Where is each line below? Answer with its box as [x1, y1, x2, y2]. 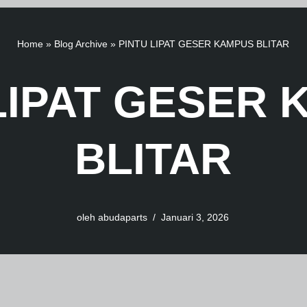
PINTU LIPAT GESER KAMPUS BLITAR [118, 38, 289, 49]
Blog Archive [53, 38, 108, 49]
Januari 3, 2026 [161, 212, 229, 223]
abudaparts [98, 212, 147, 223]
